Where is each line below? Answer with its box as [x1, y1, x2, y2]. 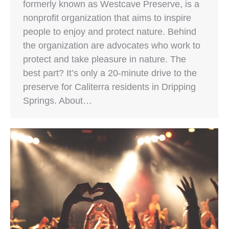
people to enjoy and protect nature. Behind [23, 27, 196, 37]
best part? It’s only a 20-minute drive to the [23, 68, 197, 79]
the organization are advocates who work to [23, 40, 200, 51]
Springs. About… [23, 96, 92, 106]
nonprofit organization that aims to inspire [23, 13, 191, 24]
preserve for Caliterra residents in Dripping [23, 82, 196, 93]
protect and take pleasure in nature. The [23, 54, 186, 65]
